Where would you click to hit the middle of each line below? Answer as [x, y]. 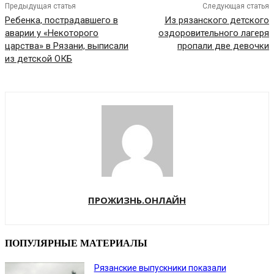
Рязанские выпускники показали [160, 268]
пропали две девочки [223, 46]
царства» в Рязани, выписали [67, 46]
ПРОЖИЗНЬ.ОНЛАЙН [137, 200]
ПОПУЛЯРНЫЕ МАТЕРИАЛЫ [76, 243]
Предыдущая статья [40, 6]
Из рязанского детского [217, 20]
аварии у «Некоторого [52, 33]
